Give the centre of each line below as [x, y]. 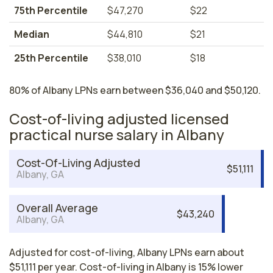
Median [32, 34]
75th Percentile [51, 10]
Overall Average [57, 208]
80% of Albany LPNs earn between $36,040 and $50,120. [135, 90]
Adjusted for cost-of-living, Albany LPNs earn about [127, 252]
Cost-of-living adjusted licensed [119, 119]
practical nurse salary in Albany [117, 134]
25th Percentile [51, 58]
